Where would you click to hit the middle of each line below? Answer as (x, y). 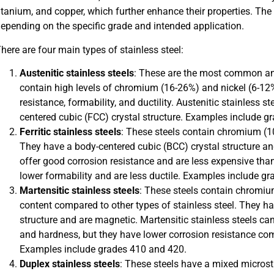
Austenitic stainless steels (76, 73)
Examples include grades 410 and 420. (103, 250)
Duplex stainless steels (69, 264)
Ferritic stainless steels (70, 132)
